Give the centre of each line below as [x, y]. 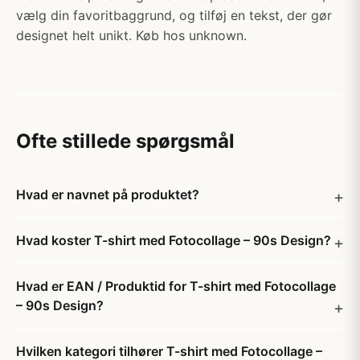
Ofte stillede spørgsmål [125, 141]
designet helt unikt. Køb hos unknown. [131, 35]
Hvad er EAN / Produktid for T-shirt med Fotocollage [176, 286]
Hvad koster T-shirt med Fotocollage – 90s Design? [174, 240]
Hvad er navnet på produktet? [108, 194]
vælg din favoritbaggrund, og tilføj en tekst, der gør [174, 15]
